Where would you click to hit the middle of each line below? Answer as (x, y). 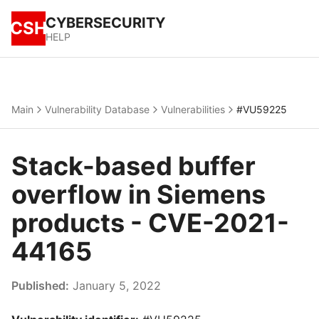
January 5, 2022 (115, 286)
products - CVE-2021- (150, 223)
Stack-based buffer (134, 166)
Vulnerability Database (97, 109)
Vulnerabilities (193, 109)
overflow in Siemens (138, 194)
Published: (40, 286)
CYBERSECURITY (105, 23)
